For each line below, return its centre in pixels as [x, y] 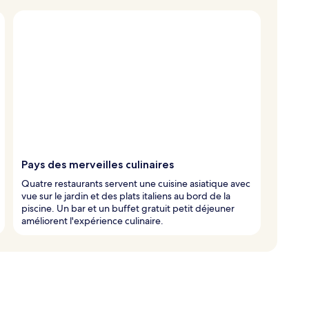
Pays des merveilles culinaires [98, 164]
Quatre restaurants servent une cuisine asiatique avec [136, 183]
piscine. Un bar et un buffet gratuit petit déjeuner [128, 208]
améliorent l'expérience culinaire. [92, 220]
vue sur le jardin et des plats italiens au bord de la [126, 196]
